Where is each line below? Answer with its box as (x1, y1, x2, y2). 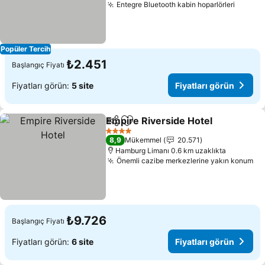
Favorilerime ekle (126, 121, 203, 133)
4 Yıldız (105, 130, 131, 140)
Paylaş (105, 121, 132, 131)
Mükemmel (125, 135, 162, 144)
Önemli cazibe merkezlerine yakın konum (117, 156, 254, 165)
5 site (72, 80, 93, 91)
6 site (72, 236, 93, 247)
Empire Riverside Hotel (106, 115, 213, 127)
